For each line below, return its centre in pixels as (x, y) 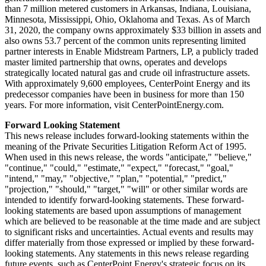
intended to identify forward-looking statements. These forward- (124, 199)
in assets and (237, 30)
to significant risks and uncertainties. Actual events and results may (129, 232)
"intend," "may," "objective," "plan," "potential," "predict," (116, 178)
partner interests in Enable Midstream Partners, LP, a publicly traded (132, 51)
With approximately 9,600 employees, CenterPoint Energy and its (127, 83)
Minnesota (24, 19)
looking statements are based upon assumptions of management (123, 210)
